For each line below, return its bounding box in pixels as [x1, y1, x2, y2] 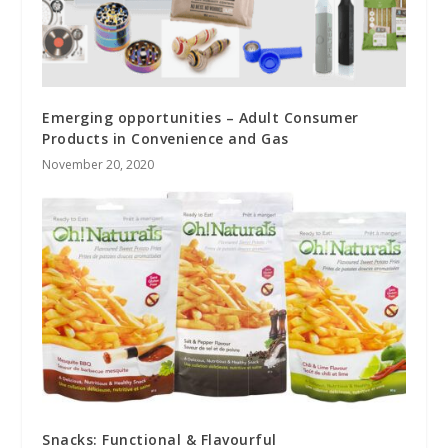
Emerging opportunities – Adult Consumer [42, 108, 359, 128]
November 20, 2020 [42, 156, 155, 174]
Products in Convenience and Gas [42, 129, 289, 149]
